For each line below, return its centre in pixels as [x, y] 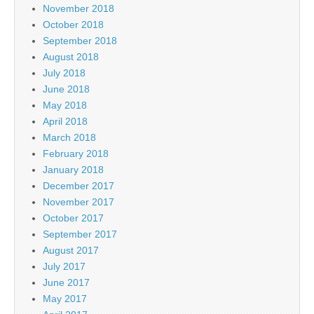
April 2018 [65, 121]
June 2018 [66, 89]
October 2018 [73, 24]
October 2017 [73, 218]
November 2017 [78, 202]
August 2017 [71, 250]
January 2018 [73, 169]
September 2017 [80, 234]
